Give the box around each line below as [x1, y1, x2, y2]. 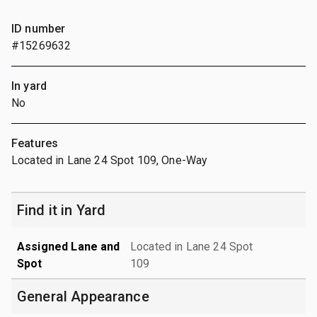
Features [11, 136, 59, 150]
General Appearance [17, 287, 149, 305]
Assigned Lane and [17, 239, 120, 253]
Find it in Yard [17, 201, 106, 219]
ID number [11, 21, 66, 35]
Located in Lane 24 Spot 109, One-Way [11, 153, 208, 167]
